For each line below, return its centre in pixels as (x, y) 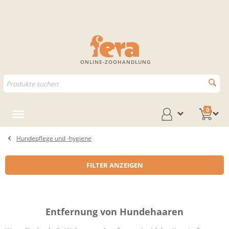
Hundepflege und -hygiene (54, 138)
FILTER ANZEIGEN (114, 165)
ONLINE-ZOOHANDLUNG (115, 62)
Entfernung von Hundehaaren (114, 212)
